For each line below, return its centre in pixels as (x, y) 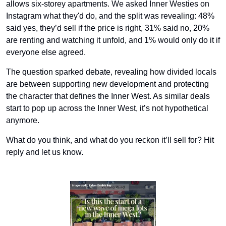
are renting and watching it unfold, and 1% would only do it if (113, 40)
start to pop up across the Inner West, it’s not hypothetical (107, 108)
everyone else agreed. (46, 52)
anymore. (22, 120)
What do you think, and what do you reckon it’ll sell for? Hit (110, 140)
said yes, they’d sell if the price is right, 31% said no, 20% (107, 28)
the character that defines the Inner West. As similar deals (108, 96)
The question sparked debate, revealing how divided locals (111, 72)
